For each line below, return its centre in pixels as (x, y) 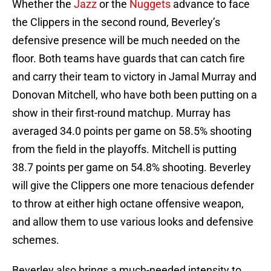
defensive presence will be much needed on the (126, 41)
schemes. (36, 240)
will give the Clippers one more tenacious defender (133, 186)
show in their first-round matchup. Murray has (121, 113)
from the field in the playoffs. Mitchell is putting (124, 149)
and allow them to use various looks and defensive (133, 222)
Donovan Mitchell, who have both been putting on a (135, 95)
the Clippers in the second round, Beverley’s (116, 22)
